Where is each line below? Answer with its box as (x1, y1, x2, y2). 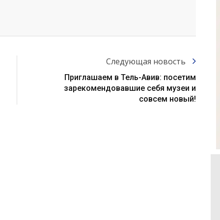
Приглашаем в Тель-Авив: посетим (64, 73, 196, 82)
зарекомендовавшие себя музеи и (64, 83, 196, 93)
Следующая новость (106, 56, 188, 67)
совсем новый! (139, 94, 196, 104)
